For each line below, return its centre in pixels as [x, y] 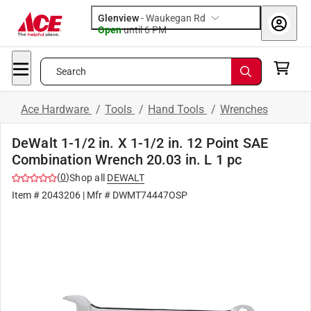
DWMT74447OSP [150, 195]
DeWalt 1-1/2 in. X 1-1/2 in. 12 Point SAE [140, 143]
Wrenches [244, 109]
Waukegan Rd [176, 18]
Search [71, 72]
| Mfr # [96, 195]
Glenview [118, 18]
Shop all [87, 178]
